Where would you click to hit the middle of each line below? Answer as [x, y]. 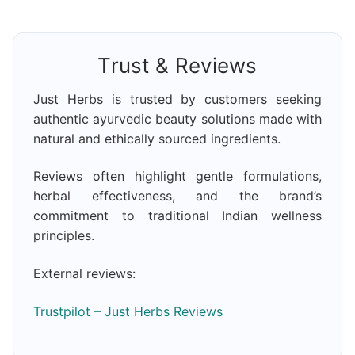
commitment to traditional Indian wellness [177, 216]
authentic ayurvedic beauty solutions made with [177, 118]
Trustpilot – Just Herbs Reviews [128, 311]
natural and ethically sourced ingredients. [157, 138]
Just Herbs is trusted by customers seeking [177, 99]
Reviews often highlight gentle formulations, [177, 176]
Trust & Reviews [177, 65]
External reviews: [84, 273]
